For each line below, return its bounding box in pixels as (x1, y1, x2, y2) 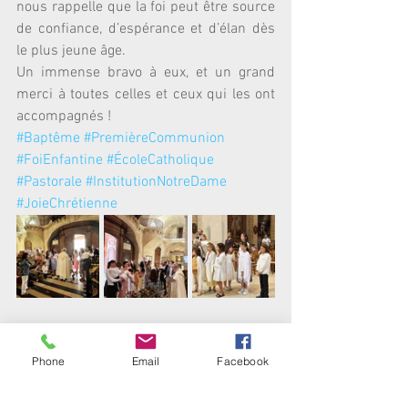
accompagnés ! (16, 107, 111, 126)
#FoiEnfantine (16, 151, 103, 169)
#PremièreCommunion (84, 129, 225, 148)
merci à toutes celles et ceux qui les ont (16, 86, 275, 104)
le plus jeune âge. (16, 42, 126, 60)
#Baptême (16, 129, 80, 148)
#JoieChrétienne (16, 195, 117, 213)
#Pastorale (16, 173, 82, 191)
